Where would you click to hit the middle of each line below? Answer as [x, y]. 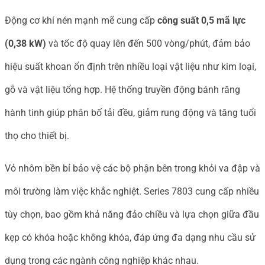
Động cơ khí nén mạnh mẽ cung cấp [81, 20]
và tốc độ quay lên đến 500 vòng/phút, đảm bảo [148, 43]
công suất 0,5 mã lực [201, 20]
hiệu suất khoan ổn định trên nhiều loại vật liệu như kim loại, [130, 66]
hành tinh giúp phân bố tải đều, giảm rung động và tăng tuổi [130, 112]
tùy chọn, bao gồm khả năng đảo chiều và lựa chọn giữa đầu [132, 214]
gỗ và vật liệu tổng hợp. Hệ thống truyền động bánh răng [122, 89]
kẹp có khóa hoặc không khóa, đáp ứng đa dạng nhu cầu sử [130, 237]
